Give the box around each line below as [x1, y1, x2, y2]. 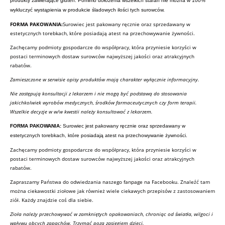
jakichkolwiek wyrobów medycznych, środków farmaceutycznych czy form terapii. [10, 98, 197, 106]
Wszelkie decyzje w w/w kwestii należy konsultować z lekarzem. [10, 107, 153, 115]
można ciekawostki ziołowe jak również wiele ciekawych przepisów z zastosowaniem [10, 187, 215, 194]
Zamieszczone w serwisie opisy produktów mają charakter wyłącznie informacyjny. [10, 75, 199, 83]
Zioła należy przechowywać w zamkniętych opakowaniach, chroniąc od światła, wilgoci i [10, 210, 213, 217]
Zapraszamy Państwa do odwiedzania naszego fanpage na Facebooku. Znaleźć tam [10, 178, 210, 185]
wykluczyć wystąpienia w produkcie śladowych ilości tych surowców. [10, 7, 165, 13]
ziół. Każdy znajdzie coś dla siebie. [10, 196, 93, 203]
